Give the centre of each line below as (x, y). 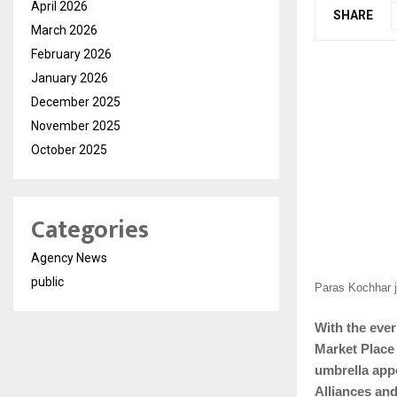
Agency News (69, 258)
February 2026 (71, 54)
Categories (90, 230)
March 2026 (64, 30)
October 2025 (69, 150)
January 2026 (70, 78)
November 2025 (76, 126)
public (47, 282)
